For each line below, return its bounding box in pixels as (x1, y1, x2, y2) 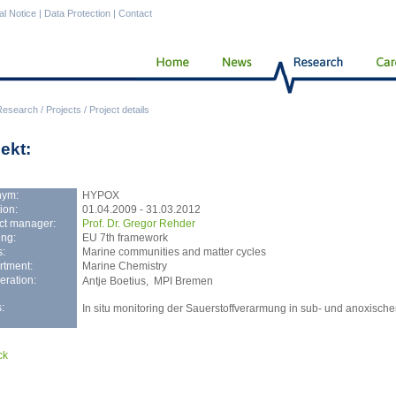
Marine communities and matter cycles (81, 245, 266, 258)
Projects (46, 104, 81, 115)
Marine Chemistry (81, 259, 167, 272)
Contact (118, 8, 152, 19)
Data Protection (44, 8, 110, 19)
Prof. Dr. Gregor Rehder (81, 217, 195, 230)
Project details (89, 104, 149, 115)
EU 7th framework (81, 231, 168, 244)
